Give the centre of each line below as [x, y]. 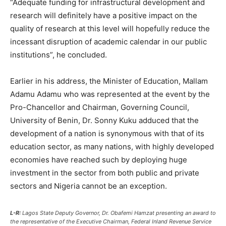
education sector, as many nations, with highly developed [112, 147]
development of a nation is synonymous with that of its [107, 133]
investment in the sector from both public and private [105, 173]
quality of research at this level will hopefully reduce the [110, 29]
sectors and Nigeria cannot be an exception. [89, 186]
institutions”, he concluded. [59, 55]
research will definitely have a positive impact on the [104, 15]
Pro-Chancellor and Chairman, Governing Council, [100, 107]
